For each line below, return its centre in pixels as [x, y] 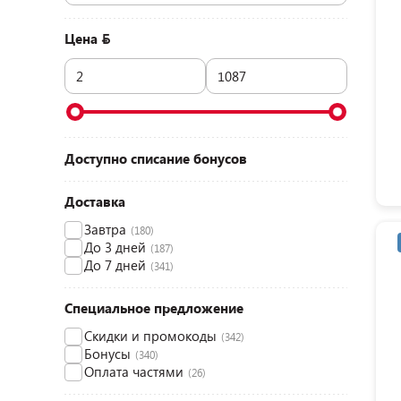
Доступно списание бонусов [156, 158]
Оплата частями [134, 371]
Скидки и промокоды [150, 336]
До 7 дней [115, 265]
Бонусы [107, 354]
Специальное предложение [154, 308]
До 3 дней [115, 247]
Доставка [95, 201]
